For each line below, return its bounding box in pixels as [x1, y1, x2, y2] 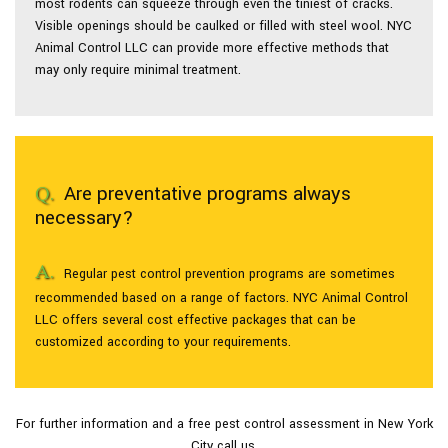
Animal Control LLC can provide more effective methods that [35, 39, 389, 57]
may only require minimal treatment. [35, 61, 241, 79]
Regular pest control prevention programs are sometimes [64, 265, 395, 283]
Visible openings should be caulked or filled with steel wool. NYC [35, 17, 412, 35]
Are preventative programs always [64, 180, 351, 208]
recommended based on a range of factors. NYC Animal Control [35, 289, 408, 307]
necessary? [35, 204, 134, 232]
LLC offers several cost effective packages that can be [35, 311, 356, 329]
